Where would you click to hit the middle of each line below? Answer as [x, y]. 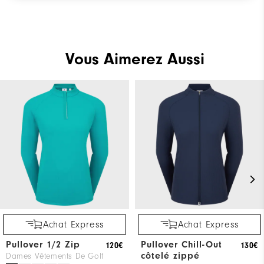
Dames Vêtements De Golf [55, 256]
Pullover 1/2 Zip [43, 244]
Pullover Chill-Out [181, 244]
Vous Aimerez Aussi [135, 59]
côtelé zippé [170, 255]
